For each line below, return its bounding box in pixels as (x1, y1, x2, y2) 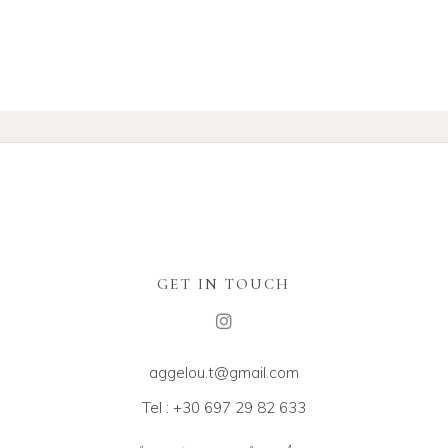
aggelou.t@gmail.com (149, 362, 299, 382)
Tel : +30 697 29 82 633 (142, 397, 306, 417)
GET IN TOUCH (157, 274, 291, 293)
